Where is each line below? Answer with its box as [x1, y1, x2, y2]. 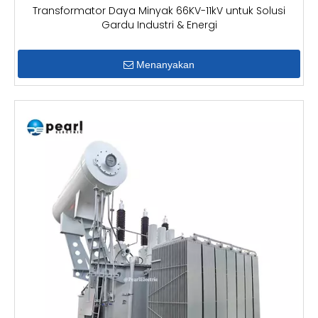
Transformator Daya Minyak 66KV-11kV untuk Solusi [33, 4, 285, 18]
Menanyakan [136, 59, 194, 70]
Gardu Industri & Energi [101, 18, 217, 32]
